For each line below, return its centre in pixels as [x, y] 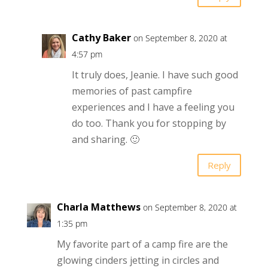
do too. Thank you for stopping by [149, 124]
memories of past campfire [132, 91]
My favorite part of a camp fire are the [142, 244]
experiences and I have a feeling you [153, 107]
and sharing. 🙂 [105, 140]
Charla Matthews [98, 207]
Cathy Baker [101, 38]
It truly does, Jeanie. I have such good [155, 75]
